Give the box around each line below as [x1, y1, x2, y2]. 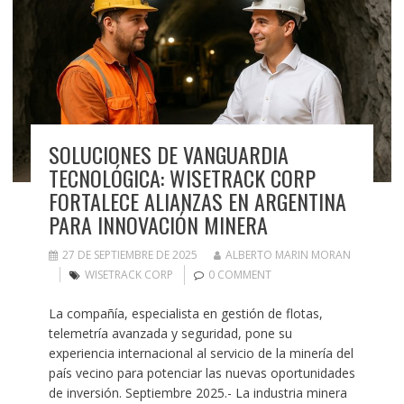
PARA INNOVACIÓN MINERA [48, 208, 268, 242]
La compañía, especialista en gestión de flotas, [48, 305, 323, 323]
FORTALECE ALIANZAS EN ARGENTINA [48, 185, 346, 218]
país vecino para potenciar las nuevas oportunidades [48, 364, 355, 382]
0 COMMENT [207, 267, 271, 283]
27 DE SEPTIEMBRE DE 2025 [61, 247, 197, 263]
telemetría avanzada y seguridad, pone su [48, 325, 292, 343]
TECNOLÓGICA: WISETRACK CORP [48, 161, 316, 195]
